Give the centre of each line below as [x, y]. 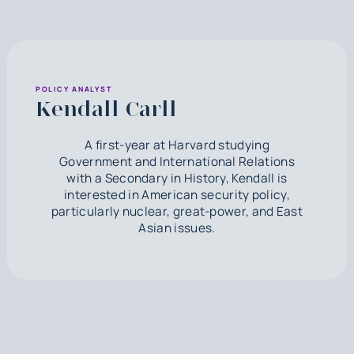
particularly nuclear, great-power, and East [177, 211]
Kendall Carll [106, 108]
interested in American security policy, [177, 194]
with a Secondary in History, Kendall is [177, 178]
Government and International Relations [177, 161]
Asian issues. [177, 228]
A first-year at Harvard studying [177, 145]
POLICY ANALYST [73, 89]
